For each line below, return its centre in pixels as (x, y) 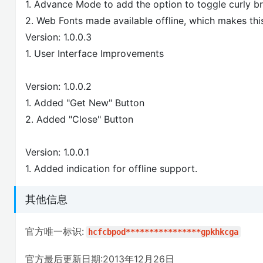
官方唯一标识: (55, 232)
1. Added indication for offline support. (111, 168)
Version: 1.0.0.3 (58, 37)
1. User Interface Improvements (95, 53)
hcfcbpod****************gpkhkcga (163, 232)
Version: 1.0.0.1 (57, 152)
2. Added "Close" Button (79, 119)
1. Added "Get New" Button (85, 102)
